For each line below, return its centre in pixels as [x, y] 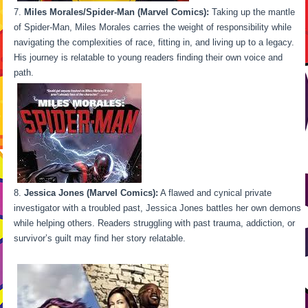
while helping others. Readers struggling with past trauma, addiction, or [155, 223]
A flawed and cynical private [215, 192]
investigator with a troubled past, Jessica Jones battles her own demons [158, 208]
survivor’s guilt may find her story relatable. [156, 238]
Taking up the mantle [252, 12]
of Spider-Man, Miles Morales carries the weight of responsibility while [153, 27]
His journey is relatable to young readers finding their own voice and [148, 57]
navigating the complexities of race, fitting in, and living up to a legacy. [154, 42]
